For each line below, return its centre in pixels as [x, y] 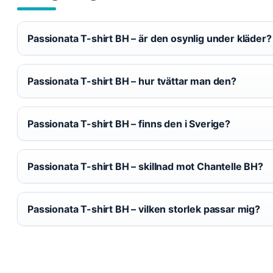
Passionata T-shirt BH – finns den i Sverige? [129, 124]
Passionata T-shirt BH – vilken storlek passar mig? [144, 209]
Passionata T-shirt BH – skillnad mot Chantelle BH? [145, 166]
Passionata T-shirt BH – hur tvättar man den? [132, 81]
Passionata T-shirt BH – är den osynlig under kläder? [150, 38]
